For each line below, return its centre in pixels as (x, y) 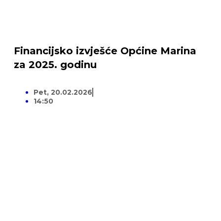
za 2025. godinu (55, 65)
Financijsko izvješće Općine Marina (105, 51)
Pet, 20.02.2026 (63, 92)
